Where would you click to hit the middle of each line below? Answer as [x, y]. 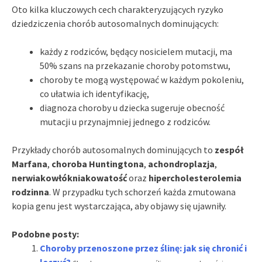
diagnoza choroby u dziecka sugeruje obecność [132, 107]
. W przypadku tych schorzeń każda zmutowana [142, 192]
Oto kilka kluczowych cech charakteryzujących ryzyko [118, 9]
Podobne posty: [45, 234]
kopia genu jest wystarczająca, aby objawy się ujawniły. [119, 206]
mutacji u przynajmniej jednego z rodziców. [125, 121]
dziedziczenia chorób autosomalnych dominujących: [115, 23]
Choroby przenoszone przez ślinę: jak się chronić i [143, 248]
